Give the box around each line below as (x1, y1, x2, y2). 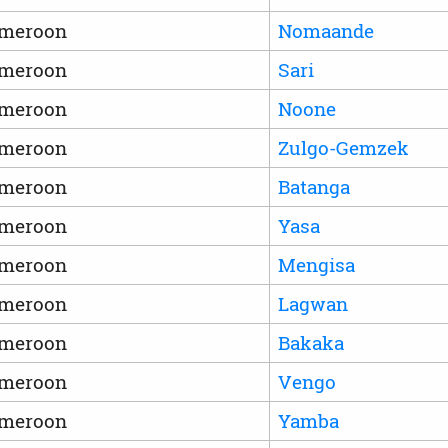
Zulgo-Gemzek (277, 134, 409, 160)
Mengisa (277, 251, 355, 277)
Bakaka (277, 329, 344, 355)
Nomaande (277, 17, 374, 43)
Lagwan (277, 290, 348, 316)
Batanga (277, 173, 350, 199)
